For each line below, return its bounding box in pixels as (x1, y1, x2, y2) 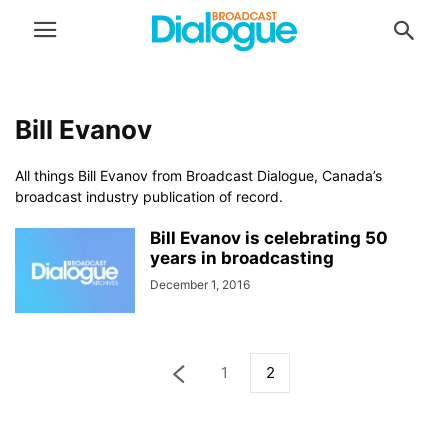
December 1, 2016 (150, 277, 250, 292)
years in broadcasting (150, 248, 334, 268)
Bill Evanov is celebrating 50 (150, 228, 388, 248)
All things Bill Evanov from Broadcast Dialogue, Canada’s (15, 167, 382, 184)
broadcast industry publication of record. (15, 188, 283, 205)
